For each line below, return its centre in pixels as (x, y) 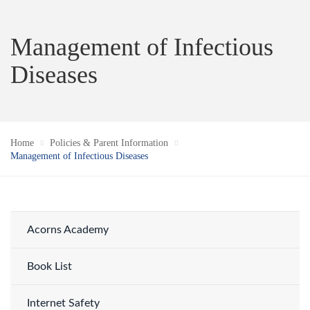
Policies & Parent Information (109, 143)
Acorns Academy (68, 230)
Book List (49, 266)
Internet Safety (63, 303)
